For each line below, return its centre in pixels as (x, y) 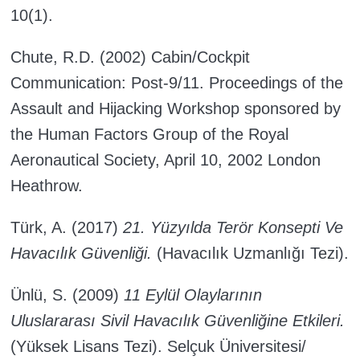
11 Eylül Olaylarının (193, 295)
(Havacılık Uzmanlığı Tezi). (250, 254)
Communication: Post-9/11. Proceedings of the (177, 83)
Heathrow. (47, 186)
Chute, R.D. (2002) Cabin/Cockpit (130, 57)
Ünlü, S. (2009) (67, 295)
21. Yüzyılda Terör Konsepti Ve (233, 228)
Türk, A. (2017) (67, 228)
